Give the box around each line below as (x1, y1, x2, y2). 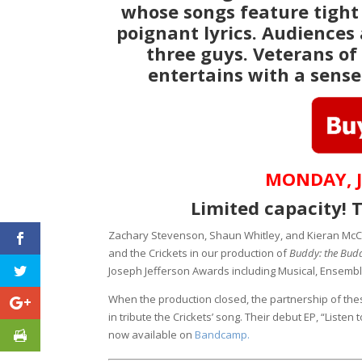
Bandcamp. (195, 326, 255, 342)
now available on (108, 326, 196, 342)
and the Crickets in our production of (108, 245, 290, 260)
